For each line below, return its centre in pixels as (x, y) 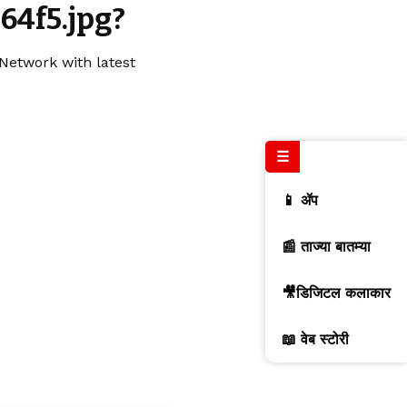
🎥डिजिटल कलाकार (336, 293)
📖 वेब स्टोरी (315, 340)
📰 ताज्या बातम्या (326, 247)
